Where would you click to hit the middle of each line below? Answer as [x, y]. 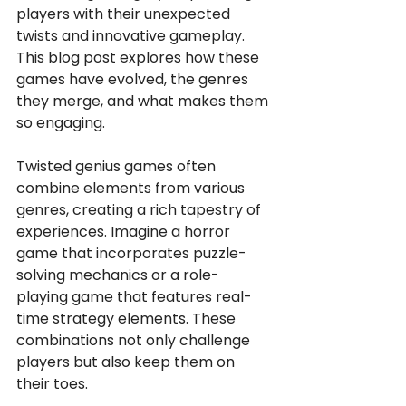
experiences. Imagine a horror [125, 232]
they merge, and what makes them [144, 101]
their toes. [54, 384]
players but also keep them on [127, 362]
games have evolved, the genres [134, 79]
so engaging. [61, 123]
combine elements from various [132, 188]
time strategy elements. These [128, 319]
